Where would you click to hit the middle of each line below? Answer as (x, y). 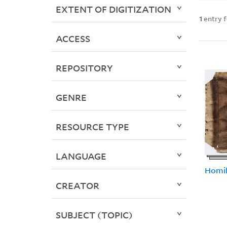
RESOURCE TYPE (92, 127)
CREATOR (77, 186)
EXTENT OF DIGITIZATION (113, 9)
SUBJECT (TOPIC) (94, 215)
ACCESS (73, 39)
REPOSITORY (84, 68)
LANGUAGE (81, 156)
